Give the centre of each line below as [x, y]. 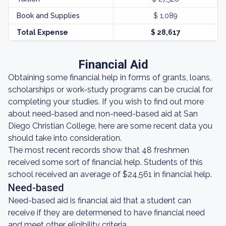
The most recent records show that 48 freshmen [99, 150]
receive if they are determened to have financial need [106, 213]
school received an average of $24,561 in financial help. [110, 174]
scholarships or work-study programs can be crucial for [110, 90]
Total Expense [42, 32]
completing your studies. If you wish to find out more [106, 102]
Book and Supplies [48, 16]
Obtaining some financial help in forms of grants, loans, [110, 77]
